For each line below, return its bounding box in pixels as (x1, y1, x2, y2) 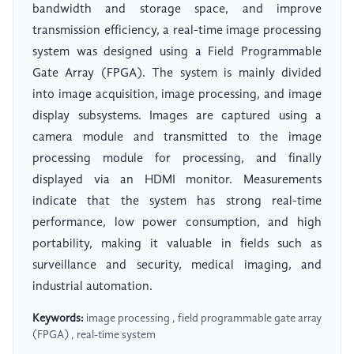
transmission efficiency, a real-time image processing (32, 24, 322, 38)
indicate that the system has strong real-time (32, 195, 322, 209)
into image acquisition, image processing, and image (32, 88, 322, 102)
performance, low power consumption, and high (32, 217, 322, 230)
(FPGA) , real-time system (32, 330, 156, 341)
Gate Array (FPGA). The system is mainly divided (32, 67, 322, 81)
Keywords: (32, 313, 84, 325)
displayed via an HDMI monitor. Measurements (32, 174, 322, 187)
